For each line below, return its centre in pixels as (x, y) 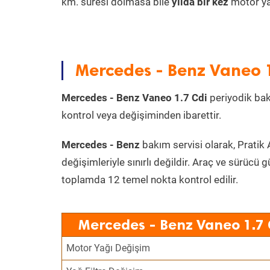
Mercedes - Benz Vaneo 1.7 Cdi (134, 98)
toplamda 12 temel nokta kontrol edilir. (150, 180)
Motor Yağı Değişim (108, 248)
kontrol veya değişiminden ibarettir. (141, 115)
